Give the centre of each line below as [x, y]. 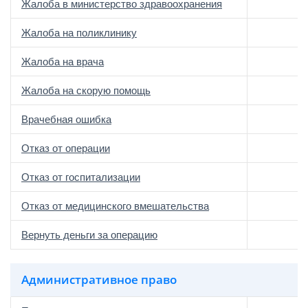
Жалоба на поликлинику [79, 33]
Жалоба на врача [63, 62]
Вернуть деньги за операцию [89, 235]
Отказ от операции [66, 148]
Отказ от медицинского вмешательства [115, 206]
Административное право [99, 279]
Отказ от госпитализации [81, 177]
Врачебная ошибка [66, 119]
